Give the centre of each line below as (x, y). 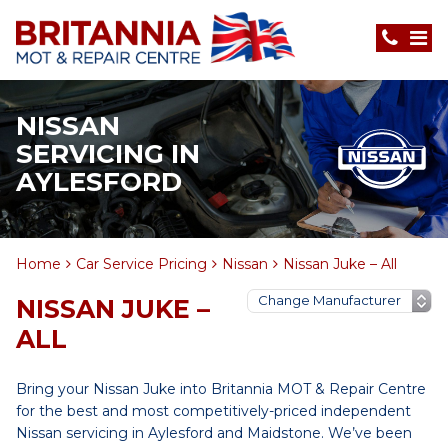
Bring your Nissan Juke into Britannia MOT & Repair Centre (221, 389)
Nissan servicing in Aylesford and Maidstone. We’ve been (214, 433)
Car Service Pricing (141, 264)
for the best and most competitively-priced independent (213, 411)
